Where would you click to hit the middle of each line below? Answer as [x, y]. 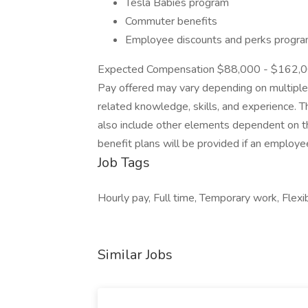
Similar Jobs [135, 255]
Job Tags [124, 163]
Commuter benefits [171, 21]
